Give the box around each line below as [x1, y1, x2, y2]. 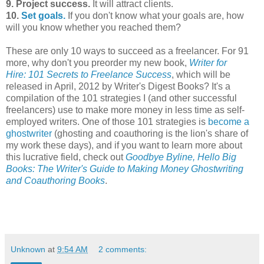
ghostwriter [6, 128, 52, 138]
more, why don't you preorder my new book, [6, 57, 189, 68]
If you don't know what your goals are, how [65, 10, 244, 21]
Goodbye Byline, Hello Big [126, 151, 236, 162]
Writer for [189, 57, 227, 68]
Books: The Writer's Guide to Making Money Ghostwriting [6, 163, 243, 174]
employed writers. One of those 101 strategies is [6, 116, 208, 127]
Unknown [11, 244, 45, 254]
